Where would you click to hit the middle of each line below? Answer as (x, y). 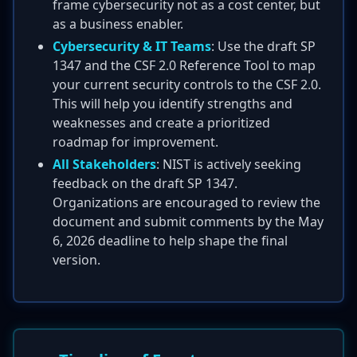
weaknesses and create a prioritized (161, 123)
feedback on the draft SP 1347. (145, 183)
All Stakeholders (104, 164)
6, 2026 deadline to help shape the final (170, 241)
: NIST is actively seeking (229, 164)
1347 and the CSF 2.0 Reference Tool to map (184, 65)
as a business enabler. (118, 24)
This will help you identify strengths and (173, 104)
